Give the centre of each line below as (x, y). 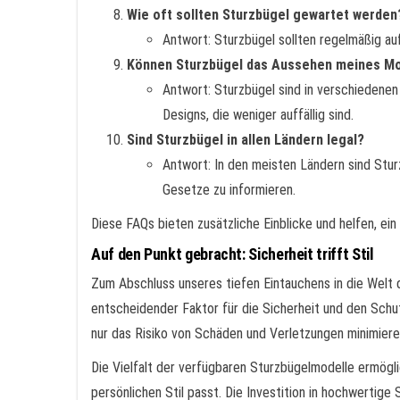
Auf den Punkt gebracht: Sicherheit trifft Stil (233, 254)
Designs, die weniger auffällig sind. (258, 115)
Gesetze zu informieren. (229, 190)
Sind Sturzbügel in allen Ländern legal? (246, 140)
